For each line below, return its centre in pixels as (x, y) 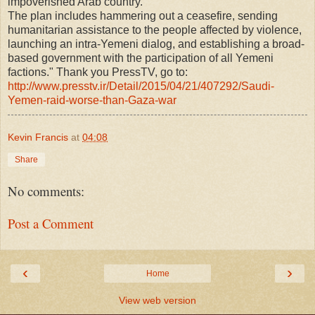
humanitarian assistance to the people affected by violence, (155, 30)
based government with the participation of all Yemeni (141, 58)
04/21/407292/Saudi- (222, 86)
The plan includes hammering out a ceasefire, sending (143, 15)
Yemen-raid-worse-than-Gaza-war (92, 100)
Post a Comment (51, 224)
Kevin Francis (38, 137)
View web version (157, 300)
